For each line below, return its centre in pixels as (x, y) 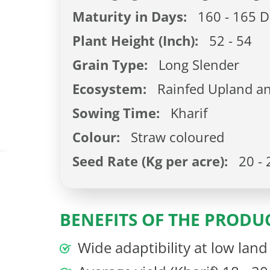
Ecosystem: (113, 88)
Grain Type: (114, 64)
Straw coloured (176, 137)
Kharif (187, 112)
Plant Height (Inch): (139, 40)
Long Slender (197, 64)
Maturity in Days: (133, 16)
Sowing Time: (120, 112)
